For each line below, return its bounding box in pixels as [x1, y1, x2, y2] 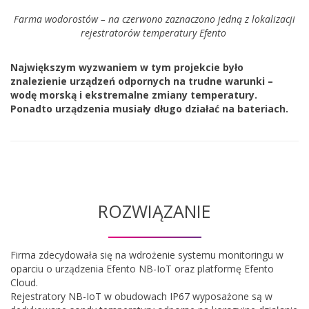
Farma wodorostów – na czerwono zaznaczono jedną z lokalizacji [14, 12, 295, 26]
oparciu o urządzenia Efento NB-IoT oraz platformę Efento [10, 262, 274, 275]
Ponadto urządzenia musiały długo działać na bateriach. [10, 102, 288, 115]
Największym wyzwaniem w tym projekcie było [10, 61, 243, 74]
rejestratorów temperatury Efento [80, 26, 229, 39]
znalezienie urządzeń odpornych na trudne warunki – [10, 74, 273, 88]
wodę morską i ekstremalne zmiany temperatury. [10, 88, 257, 101]
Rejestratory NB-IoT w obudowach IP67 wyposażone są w [10, 290, 272, 303]
